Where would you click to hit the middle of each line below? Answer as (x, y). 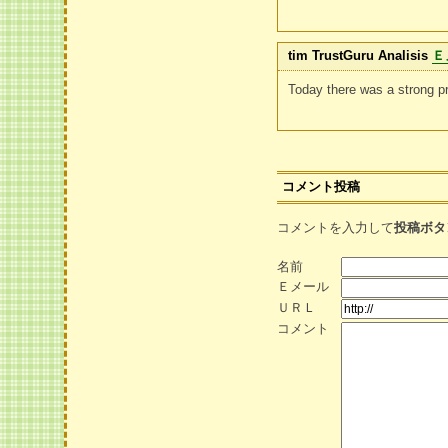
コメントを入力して (336, 227)
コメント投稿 (321, 186)
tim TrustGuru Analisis (358, 55)
